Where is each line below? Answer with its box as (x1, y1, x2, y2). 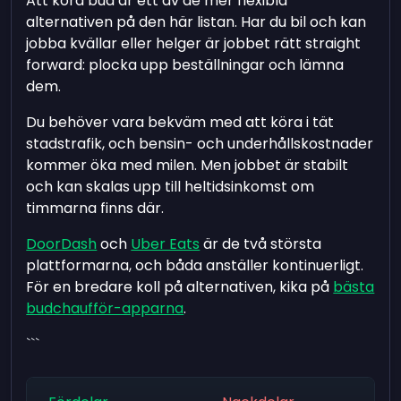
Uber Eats (131, 233, 200, 254)
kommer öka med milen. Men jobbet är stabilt (26, 154, 349, 175)
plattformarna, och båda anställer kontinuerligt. (26, 254, 364, 276)
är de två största (200, 233, 322, 254)
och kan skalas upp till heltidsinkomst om (26, 175, 315, 197)
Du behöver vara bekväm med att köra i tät (26, 111, 335, 132)
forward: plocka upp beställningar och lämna (26, 54, 345, 75)
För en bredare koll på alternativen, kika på (26, 276, 334, 297)
